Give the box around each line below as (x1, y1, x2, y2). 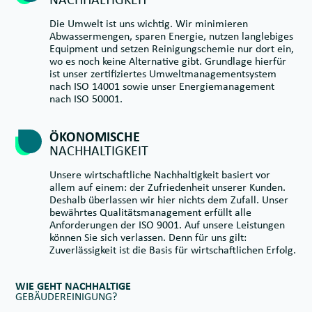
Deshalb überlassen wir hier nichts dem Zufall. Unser (49, 193, 288, 207)
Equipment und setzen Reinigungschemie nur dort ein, (49, 42, 294, 56)
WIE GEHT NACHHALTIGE (15, 279, 131, 293)
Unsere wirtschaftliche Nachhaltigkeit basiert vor (49, 168, 270, 182)
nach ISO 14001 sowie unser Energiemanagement (49, 79, 274, 93)
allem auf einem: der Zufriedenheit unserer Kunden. (49, 180, 286, 194)
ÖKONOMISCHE (49, 128, 140, 146)
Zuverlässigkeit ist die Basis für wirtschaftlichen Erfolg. (49, 243, 296, 257)
